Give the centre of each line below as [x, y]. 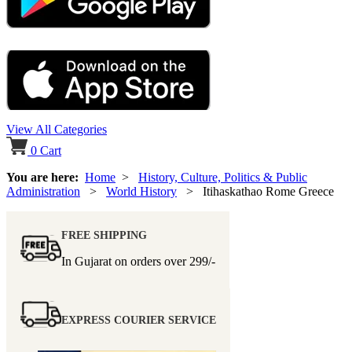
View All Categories [57, 130]
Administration [43, 192]
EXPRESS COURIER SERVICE [139, 321]
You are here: [46, 178]
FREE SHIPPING [104, 236]
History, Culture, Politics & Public [223, 178]
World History [141, 192]
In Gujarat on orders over [125, 262]
